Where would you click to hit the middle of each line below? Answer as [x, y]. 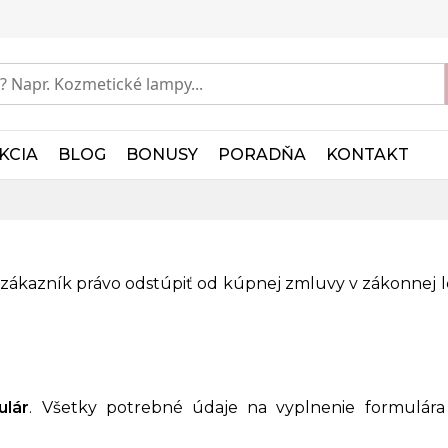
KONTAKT [367, 154]
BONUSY [162, 154]
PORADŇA [262, 154]
